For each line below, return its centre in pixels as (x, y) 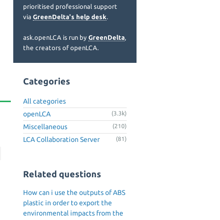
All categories (44, 101)
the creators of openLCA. (61, 48)
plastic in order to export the (68, 203)
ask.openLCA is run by (56, 37)
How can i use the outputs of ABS (74, 193)
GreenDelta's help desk (70, 17)
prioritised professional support (70, 6)
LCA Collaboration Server (61, 139)
